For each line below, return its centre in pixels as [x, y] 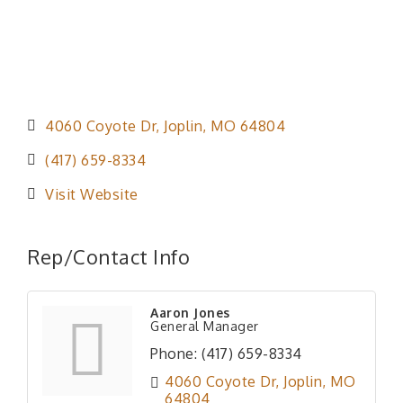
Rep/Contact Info [108, 257]
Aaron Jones [190, 313]
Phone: [174, 354]
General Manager [205, 327]
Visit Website [92, 195]
